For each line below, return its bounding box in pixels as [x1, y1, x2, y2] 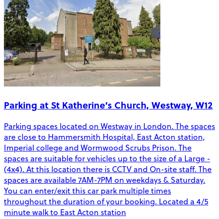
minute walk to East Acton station [4, 206, 126, 218]
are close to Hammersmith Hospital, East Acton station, [4, 131, 205, 142]
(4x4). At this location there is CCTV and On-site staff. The [4, 163, 212, 175]
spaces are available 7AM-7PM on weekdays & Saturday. [4, 174, 205, 185]
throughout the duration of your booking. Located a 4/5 [4, 196, 208, 207]
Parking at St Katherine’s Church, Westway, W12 [4, 98, 213, 111]
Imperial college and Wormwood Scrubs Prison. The [4, 142, 192, 153]
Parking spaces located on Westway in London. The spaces [4, 120, 215, 131]
